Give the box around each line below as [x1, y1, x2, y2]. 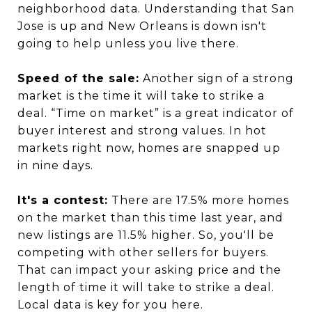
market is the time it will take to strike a [17, 89, 265, 102]
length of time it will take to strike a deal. [17, 281, 274, 294]
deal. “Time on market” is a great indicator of [17, 107, 294, 120]
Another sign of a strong [139, 72, 294, 85]
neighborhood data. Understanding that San [17, 2, 295, 15]
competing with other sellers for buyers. [17, 246, 269, 259]
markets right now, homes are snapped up [17, 141, 281, 155]
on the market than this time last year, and [17, 211, 283, 224]
